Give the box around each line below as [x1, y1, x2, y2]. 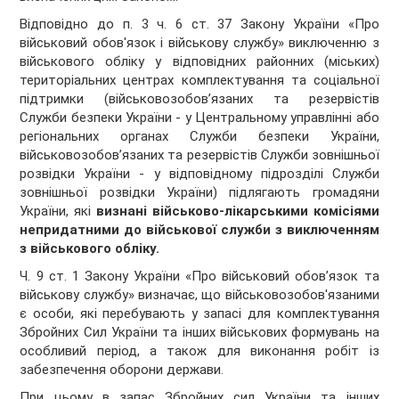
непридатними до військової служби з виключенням [20, 222, 379, 239]
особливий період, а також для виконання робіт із [20, 343, 379, 360]
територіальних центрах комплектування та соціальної [20, 72, 379, 89]
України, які [20, 203, 96, 220]
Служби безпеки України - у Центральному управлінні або [20, 110, 379, 126]
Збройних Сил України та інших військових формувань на [20, 324, 379, 341]
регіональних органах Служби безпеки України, [20, 128, 379, 145]
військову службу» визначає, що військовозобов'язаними [20, 287, 379, 304]
